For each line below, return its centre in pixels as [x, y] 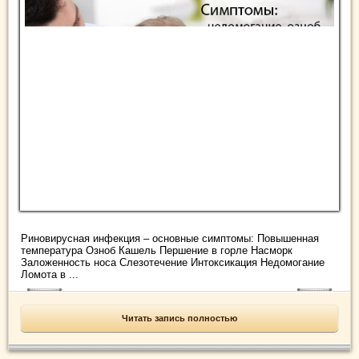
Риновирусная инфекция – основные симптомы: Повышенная [170, 239]
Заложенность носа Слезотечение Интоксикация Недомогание [173, 263]
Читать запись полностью [179, 319]
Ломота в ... [50, 275]
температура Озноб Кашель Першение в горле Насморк [157, 251]
